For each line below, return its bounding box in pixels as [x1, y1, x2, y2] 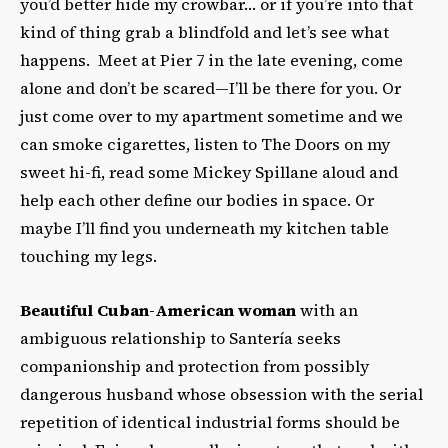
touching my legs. [20, 244, 157, 267]
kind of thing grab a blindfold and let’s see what [20, 20, 389, 43]
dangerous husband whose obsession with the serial [20, 382, 423, 405]
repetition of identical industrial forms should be [20, 410, 400, 433]
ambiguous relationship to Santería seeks [20, 326, 341, 349]
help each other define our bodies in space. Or [20, 188, 374, 211]
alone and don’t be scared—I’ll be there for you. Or [20, 76, 401, 99]
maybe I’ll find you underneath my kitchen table [20, 216, 389, 239]
